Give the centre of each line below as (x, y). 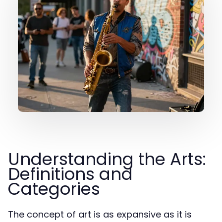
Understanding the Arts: (107, 159)
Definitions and (70, 174)
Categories (54, 189)
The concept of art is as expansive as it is (100, 214)
